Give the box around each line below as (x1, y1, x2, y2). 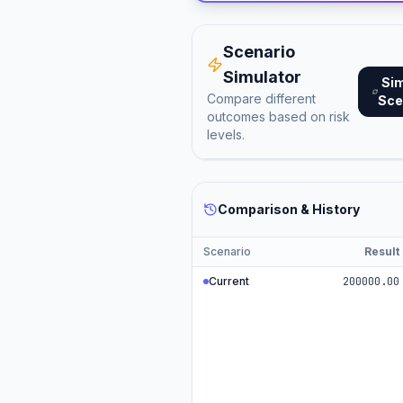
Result (364, 245, 400, 258)
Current (209, 274, 250, 288)
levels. (207, 127, 246, 142)
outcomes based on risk (207, 109, 351, 124)
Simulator (222, 67, 301, 86)
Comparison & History (218, 201, 361, 217)
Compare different (207, 91, 317, 106)
